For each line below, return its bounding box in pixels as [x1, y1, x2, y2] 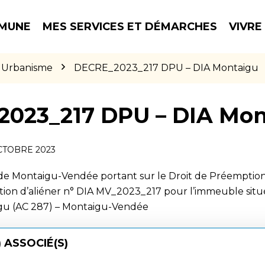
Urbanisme [1, 62, 53, 73]
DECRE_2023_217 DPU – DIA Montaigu [74, 62, 258, 73]
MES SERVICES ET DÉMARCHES [43, 20, 218, 33]
